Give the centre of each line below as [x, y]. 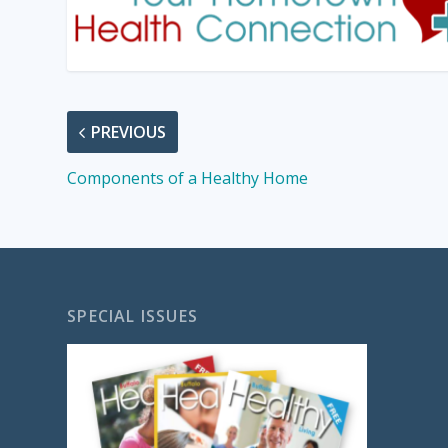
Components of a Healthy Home [188, 178]
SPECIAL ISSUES [133, 316]
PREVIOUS [129, 132]
